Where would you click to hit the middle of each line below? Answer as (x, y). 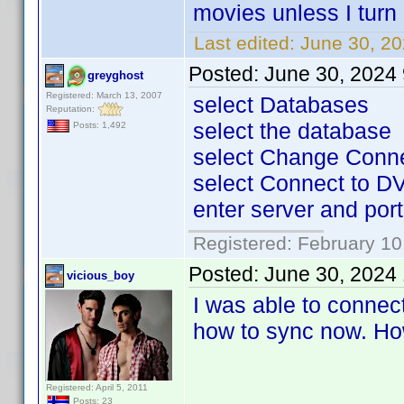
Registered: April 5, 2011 (97, 387)
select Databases (281, 105)
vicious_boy (101, 275)
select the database (292, 131)
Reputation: (72, 108)
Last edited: (244, 43)
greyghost (115, 75)
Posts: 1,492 (98, 125)
